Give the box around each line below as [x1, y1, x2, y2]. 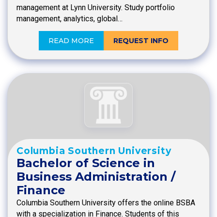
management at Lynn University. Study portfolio [16, 3, 175, 13]
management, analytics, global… [16, 14, 123, 24]
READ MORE [48, 36, 94, 46]
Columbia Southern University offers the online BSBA [16, 198, 195, 207]
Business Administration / [16, 169, 175, 184]
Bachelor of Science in [16, 155, 155, 170]
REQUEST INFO [113, 36, 169, 46]
